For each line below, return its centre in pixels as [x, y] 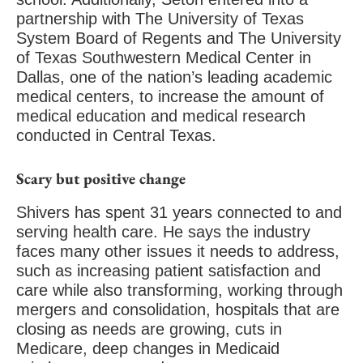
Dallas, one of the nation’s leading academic [174, 77]
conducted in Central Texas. [116, 135]
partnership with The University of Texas [160, 19]
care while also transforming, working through [179, 290]
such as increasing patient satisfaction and [169, 271]
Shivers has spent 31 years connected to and [179, 212]
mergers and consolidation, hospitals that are [178, 310]
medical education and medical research [161, 116]
